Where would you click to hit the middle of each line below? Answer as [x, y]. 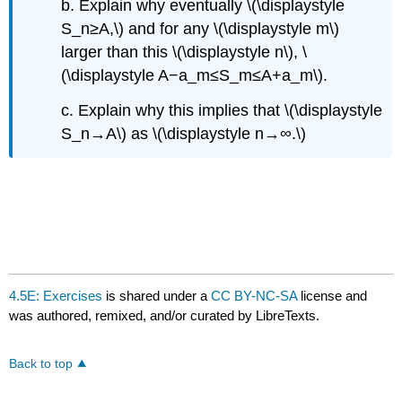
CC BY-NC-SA [256, 296]
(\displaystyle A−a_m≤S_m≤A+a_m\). [195, 76]
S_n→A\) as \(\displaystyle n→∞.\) [184, 134]
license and [334, 296]
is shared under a [157, 296]
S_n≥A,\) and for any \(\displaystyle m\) [201, 29]
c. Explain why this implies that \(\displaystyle [222, 111]
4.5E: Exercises [56, 296]
